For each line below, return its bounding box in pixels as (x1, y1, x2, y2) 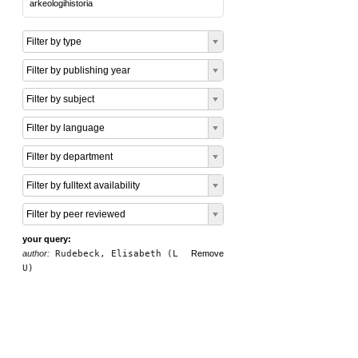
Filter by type (26, 36, 82, 47)
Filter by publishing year (26, 65, 130, 76)
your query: (22, 234, 71, 244)
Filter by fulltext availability (26, 180, 140, 191)
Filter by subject (26, 93, 94, 105)
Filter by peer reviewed (26, 209, 125, 220)
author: (22, 249, 50, 258)
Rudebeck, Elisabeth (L (50, 249, 178, 259)
